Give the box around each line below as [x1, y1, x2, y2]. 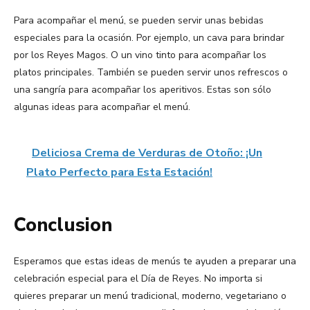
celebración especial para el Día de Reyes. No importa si [14, 272, 262, 286]
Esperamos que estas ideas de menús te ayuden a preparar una [14, 255, 296, 268]
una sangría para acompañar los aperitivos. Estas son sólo [14, 83, 271, 97]
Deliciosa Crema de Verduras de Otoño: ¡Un [32, 145, 262, 161]
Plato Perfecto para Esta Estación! [26, 165, 212, 181]
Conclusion [14, 212, 112, 239]
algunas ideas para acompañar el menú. [14, 100, 190, 114]
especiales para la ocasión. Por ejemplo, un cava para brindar [14, 31, 284, 45]
